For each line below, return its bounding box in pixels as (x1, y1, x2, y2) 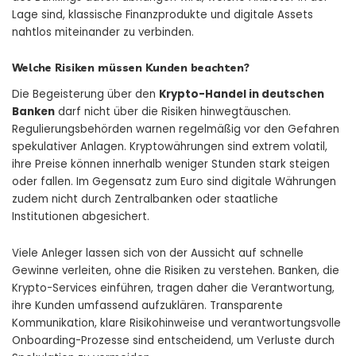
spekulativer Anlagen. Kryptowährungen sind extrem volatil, (12, 139, 327, 155)
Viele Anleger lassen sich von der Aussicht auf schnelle (12, 246, 304, 261)
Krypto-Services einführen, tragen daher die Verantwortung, (12, 281, 335, 296)
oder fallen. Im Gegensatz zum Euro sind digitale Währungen (12, 174, 336, 190)
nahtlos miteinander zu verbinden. (12, 25, 194, 41)
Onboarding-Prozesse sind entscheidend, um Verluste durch (12, 333, 335, 349)
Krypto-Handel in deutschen (159, 87, 324, 103)
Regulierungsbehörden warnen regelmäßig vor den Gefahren (12, 122, 339, 137)
